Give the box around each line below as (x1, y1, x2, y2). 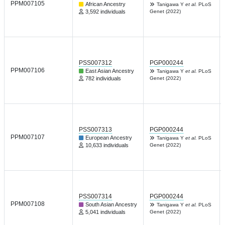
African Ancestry (85, 1, 126, 7)
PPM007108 (11, 200, 45, 207)
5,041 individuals (85, 209, 126, 215)
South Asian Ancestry (85, 201, 137, 207)
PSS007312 (79, 59, 112, 66)
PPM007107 (11, 134, 45, 141)
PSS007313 (79, 126, 112, 133)
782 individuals (85, 75, 121, 81)
